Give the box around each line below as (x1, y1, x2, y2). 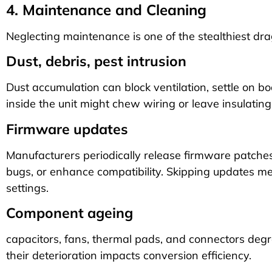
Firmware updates (6, 120, 128, 138)
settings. (6, 180, 49, 195)
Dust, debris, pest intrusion (6, 52, 186, 70)
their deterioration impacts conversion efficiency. (6, 248, 251, 263)
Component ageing (6, 204, 133, 222)
